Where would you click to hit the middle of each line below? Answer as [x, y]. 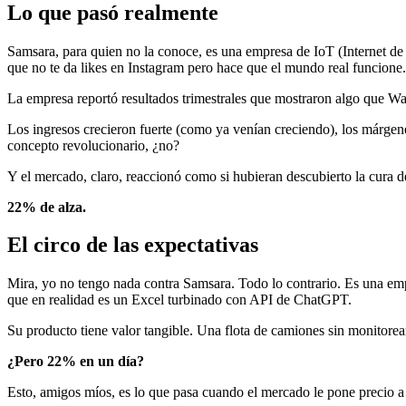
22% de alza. [47, 207]
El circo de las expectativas [133, 245]
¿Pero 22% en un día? [76, 362]
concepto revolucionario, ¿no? [93, 145]
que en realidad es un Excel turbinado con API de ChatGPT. [179, 300]
